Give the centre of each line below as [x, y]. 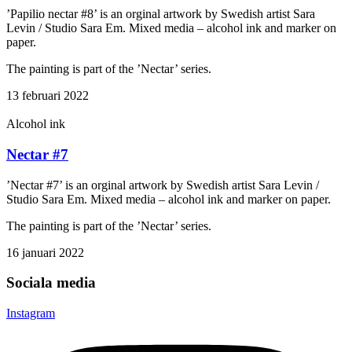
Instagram [31, 313]
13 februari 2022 [48, 96]
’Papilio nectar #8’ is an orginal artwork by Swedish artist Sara [161, 14]
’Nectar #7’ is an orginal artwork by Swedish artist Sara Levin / [163, 185]
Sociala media [51, 283]
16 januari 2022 [45, 252]
